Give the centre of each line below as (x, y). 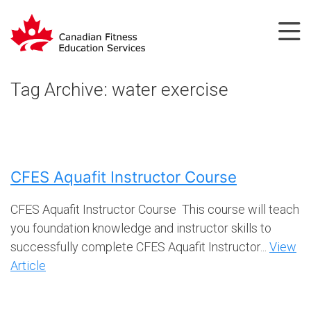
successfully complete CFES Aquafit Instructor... (140, 246)
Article (28, 265)
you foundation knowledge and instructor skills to (141, 228)
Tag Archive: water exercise (119, 89)
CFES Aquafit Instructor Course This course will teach (155, 209)
